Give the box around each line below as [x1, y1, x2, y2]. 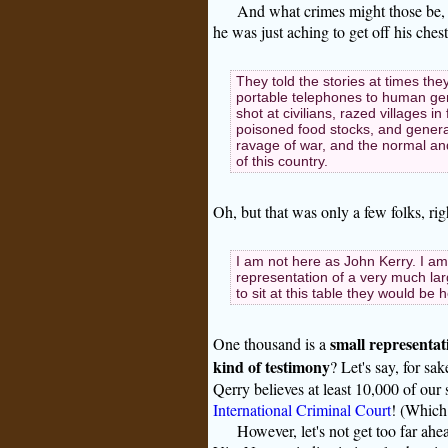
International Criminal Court [212, 399, 391, 421]
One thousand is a [212, 333, 330, 355]
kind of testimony [212, 355, 330, 379]
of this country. [235, 152, 328, 169]
